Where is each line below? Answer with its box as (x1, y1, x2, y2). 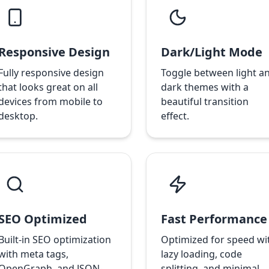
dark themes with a (160, 80, 249, 94)
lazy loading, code (160, 247, 242, 261)
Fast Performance (160, 211, 267, 227)
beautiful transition (160, 95, 249, 108)
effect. (160, 109, 189, 122)
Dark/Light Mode (160, 44, 262, 60)
